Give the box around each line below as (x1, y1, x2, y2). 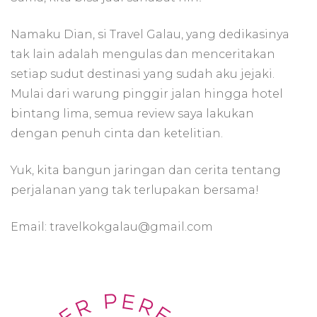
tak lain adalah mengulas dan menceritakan (11, 47, 275, 61)
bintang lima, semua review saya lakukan (11, 106, 254, 120)
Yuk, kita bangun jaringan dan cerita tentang (11, 163, 281, 177)
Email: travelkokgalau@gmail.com (11, 219, 213, 234)
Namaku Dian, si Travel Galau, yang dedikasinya (11, 27, 289, 41)
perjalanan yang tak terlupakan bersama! (11, 183, 259, 197)
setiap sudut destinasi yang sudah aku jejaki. (11, 67, 275, 81)
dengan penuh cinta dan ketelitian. (11, 126, 223, 140)
